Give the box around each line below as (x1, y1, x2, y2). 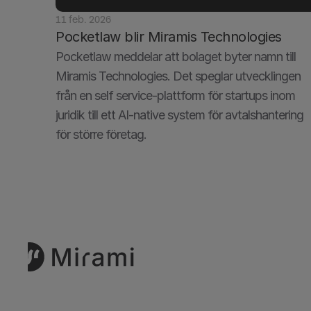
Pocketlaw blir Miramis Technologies (56, 28, 282, 45)
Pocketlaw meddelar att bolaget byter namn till (56, 49, 296, 64)
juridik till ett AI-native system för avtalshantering (56, 108, 303, 122)
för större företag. (56, 127, 146, 142)
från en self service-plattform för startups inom (56, 88, 295, 103)
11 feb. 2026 (56, 14, 111, 25)
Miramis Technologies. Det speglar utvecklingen (56, 69, 301, 83)
